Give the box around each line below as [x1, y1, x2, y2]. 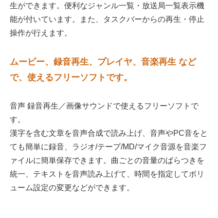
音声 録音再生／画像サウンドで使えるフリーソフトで [10, 101, 199, 110]
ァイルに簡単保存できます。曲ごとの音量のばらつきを [10, 156, 204, 164]
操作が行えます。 [10, 28, 72, 37]
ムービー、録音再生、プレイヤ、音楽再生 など [10, 56, 196, 67]
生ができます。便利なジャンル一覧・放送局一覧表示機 [10, 1, 204, 10]
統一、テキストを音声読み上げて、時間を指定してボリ [10, 169, 204, 178]
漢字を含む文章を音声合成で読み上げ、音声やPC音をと [10, 128, 208, 137]
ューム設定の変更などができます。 [10, 183, 134, 192]
